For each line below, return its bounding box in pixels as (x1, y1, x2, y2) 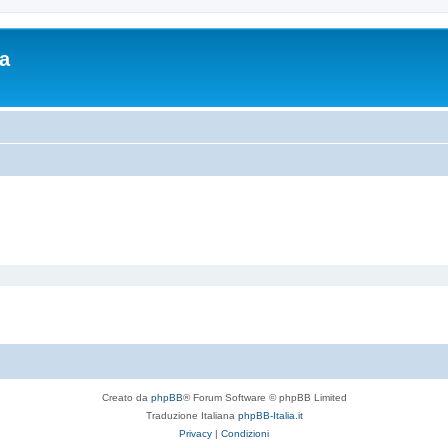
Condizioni (221, 428, 269, 439)
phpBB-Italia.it (237, 410, 303, 421)
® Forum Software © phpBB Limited (182, 392, 347, 403)
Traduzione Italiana (145, 410, 238, 421)
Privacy (179, 428, 212, 439)
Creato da (101, 392, 151, 403)
